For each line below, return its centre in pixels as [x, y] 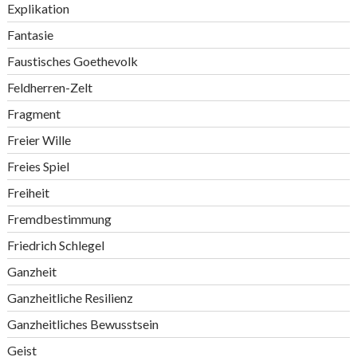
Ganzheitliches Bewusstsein [82, 324]
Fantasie [30, 35]
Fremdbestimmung [59, 219]
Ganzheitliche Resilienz [70, 298]
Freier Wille [39, 140]
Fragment [33, 114]
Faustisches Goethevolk [72, 61]
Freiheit [28, 192]
